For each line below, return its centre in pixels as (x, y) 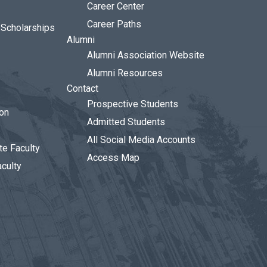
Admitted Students (126, 122)
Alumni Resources (125, 73)
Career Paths (114, 24)
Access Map (113, 158)
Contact (83, 89)
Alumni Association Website (146, 55)
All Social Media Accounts (141, 140)
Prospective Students (133, 104)
